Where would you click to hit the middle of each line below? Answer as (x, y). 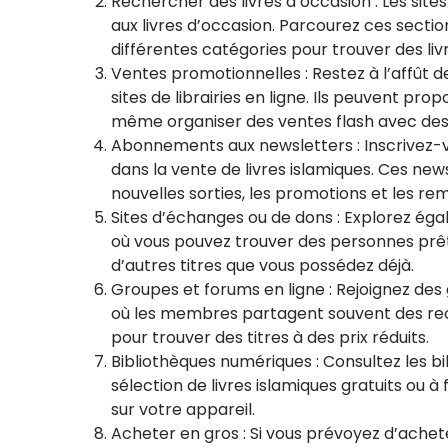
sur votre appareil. (183, 409)
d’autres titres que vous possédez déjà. (262, 265)
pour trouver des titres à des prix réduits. (270, 337)
